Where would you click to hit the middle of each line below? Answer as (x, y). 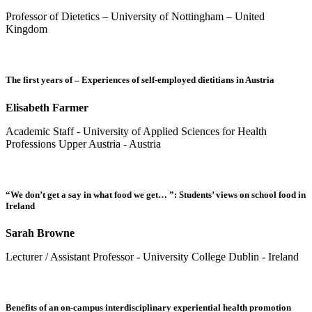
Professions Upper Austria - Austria (83, 143)
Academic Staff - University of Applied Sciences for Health (136, 131)
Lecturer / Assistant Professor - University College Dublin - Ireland (152, 256)
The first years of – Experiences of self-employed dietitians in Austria (140, 80)
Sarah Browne (40, 233)
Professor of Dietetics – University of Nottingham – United (135, 17)
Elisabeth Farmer (47, 107)
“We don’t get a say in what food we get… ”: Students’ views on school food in (156, 194)
